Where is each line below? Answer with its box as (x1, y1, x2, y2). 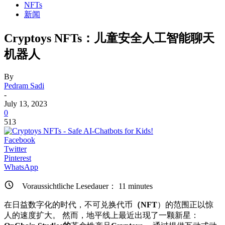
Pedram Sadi (4, 81, 44, 90)
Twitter (4, 144, 27, 153)
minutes (126, 182, 153, 191)
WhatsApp (4, 162, 38, 171)
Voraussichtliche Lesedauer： (22, 182, 119, 191)
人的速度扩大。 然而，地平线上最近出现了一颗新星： (4, 211, 199, 220)
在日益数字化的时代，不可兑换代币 (4, 200, 133, 209)
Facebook (4, 135, 35, 144)
